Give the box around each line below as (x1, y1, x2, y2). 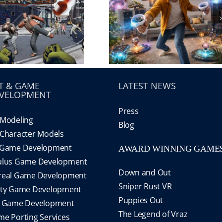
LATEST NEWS (118, 80, 176, 92)
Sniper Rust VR (118, 181, 172, 192)
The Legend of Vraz (118, 209, 188, 220)
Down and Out (118, 167, 171, 178)
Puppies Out (118, 195, 164, 206)
